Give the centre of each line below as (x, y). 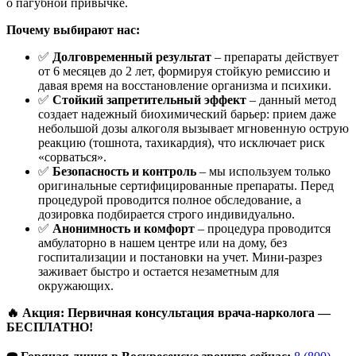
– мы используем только (263, 171)
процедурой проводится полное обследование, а (170, 199)
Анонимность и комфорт (124, 228)
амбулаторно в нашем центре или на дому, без (163, 242)
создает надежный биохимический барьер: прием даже (187, 114)
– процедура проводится (263, 228)
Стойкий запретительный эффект (149, 99)
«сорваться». (72, 157)
